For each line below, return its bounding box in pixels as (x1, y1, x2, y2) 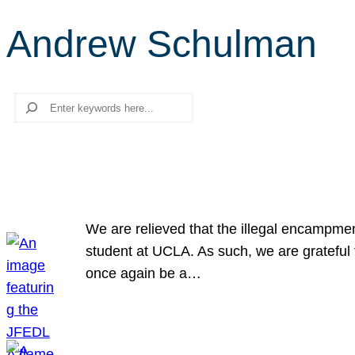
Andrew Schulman (6, 23, 317, 65)
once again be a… (86, 265, 201, 281)
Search (6, 95, 53, 111)
